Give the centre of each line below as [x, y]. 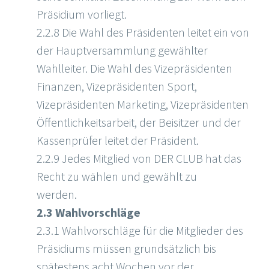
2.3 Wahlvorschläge [89, 213]
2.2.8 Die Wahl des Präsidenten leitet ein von [143, 32]
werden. [57, 195]
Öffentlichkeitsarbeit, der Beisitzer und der [139, 122]
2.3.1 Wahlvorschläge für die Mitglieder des [140, 231]
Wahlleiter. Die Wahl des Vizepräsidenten [134, 68]
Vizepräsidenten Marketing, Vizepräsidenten [143, 104]
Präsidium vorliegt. [82, 14]
